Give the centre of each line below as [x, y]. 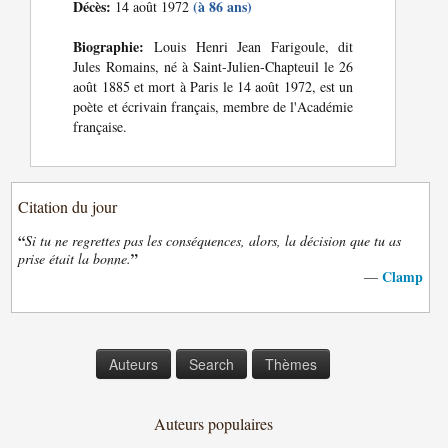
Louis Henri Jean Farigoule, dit [249, 47]
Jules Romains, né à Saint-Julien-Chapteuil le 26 [213, 67]
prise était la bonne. [75, 259]
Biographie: [109, 47]
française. [100, 127]
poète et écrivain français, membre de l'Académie [213, 107]
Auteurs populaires [213, 424]
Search [211, 364]
